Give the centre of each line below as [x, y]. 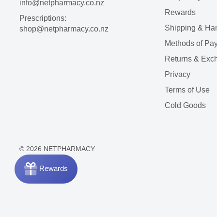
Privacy [178, 74]
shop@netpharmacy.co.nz [64, 29]
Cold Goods [185, 105]
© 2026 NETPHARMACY [57, 148]
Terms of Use [187, 90]
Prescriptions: [43, 18]
